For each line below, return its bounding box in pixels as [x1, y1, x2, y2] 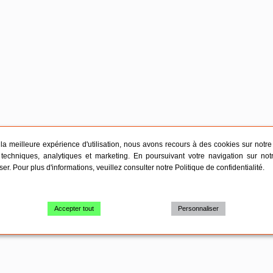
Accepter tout [54, 204, 94, 212]
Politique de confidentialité [175, 163, 263, 172]
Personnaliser [177, 204, 219, 212]
